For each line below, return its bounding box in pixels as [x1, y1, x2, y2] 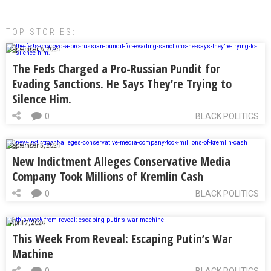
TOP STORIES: [6, 27, 76, 38]
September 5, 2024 [9, 142, 60, 149]
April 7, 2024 [9, 219, 45, 226]
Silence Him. [12, 91, 71, 108]
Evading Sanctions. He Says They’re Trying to [12, 76, 232, 93]
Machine [12, 246, 53, 263]
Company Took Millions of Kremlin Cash [12, 168, 203, 185]
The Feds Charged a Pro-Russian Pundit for [12, 60, 220, 77]
